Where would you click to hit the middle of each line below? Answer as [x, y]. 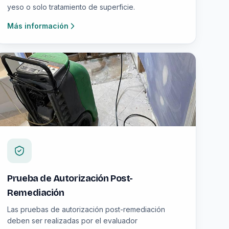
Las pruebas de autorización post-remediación [86, 209]
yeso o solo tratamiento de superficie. [71, 7]
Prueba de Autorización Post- [70, 178]
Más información [38, 26]
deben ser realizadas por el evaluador [73, 221]
